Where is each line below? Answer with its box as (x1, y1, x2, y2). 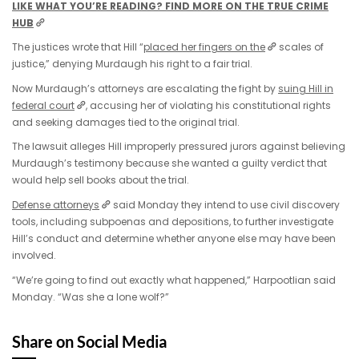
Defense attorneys (12, 197, 99, 212)
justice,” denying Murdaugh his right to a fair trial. (12, 57, 252, 71)
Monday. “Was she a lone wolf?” (12, 289, 169, 304)
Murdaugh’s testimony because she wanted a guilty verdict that (12, 156, 327, 171)
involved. (12, 248, 56, 262)
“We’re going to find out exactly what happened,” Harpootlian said (12, 272, 336, 287)
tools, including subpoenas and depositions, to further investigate (12, 214, 333, 228)
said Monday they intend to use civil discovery (111, 197, 341, 212)
